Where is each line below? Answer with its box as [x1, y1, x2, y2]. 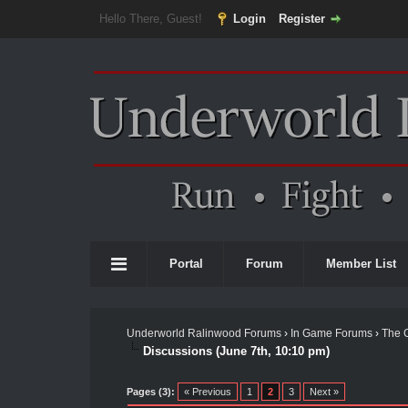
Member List [326, 257, 396, 270]
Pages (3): [126, 385, 175, 397]
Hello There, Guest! [98, 12, 206, 25]
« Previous [183, 385, 231, 397]
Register [278, 12, 325, 25]
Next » [309, 385, 339, 397]
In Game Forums [290, 327, 372, 340]
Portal [169, 257, 203, 270]
